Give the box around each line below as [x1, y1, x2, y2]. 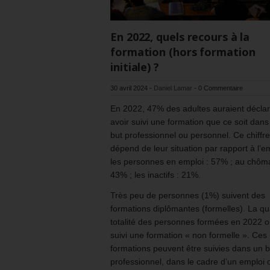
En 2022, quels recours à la [110, 29, 250, 44]
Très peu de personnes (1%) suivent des [110, 190, 265, 200]
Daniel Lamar [154, 84, 192, 92]
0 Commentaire [198, 84, 243, 92]
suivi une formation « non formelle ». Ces [110, 230, 267, 240]
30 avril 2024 [110, 84, 148, 92]
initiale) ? [110, 59, 159, 74]
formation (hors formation [110, 44, 256, 59]
